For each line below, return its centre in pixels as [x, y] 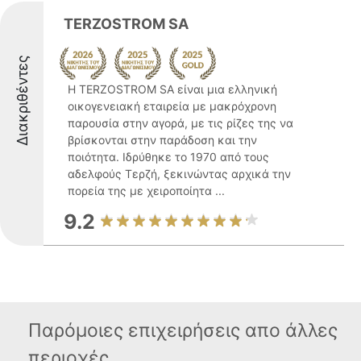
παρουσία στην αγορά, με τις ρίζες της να [180, 123]
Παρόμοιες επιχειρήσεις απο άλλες [183, 330]
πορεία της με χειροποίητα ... [146, 191]
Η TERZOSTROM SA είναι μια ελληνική [172, 89]
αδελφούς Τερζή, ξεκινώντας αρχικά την [179, 174]
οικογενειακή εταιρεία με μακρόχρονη [172, 106]
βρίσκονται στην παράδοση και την [162, 140]
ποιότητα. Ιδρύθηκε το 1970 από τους [168, 157]
